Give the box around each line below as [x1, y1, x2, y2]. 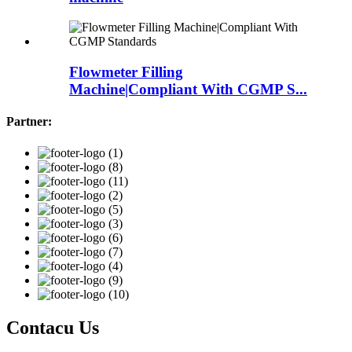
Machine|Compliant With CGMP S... [69, 81, 307, 98]
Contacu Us [6, 317, 99, 338]
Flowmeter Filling [69, 64, 183, 81]
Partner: [6, 115, 52, 129]
